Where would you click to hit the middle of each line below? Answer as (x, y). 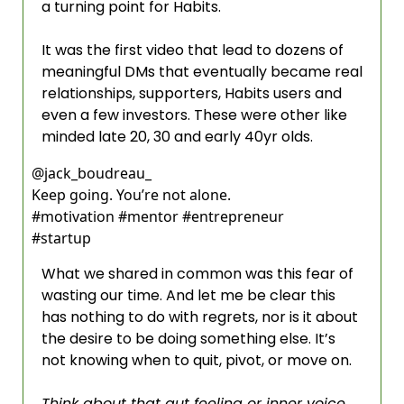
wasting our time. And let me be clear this (188, 295)
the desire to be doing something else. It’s (188, 339)
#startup (63, 238)
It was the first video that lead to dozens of (193, 50)
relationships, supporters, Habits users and (192, 93)
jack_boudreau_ (98, 173)
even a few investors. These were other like (194, 115)
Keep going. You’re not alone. (131, 195)
